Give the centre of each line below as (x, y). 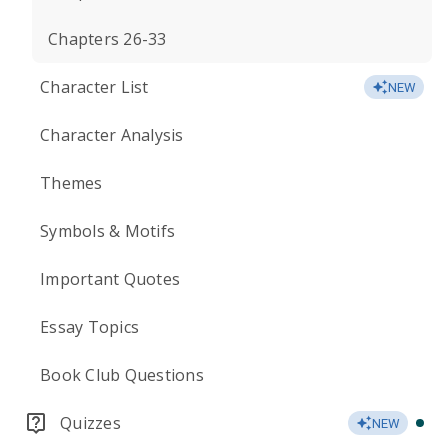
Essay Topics (89, 327)
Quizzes (90, 423)
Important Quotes (110, 279)
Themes (71, 183)
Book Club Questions (122, 375)
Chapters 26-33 (107, 39)
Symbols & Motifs (107, 231)
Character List (94, 87)
